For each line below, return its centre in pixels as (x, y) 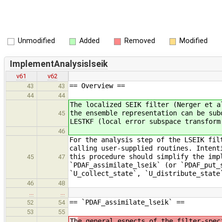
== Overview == (97, 86)
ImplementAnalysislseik (58, 64)
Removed (139, 41)
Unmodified (36, 41)
